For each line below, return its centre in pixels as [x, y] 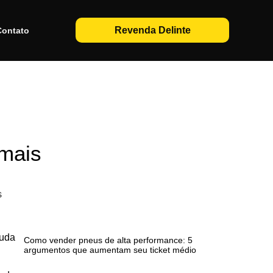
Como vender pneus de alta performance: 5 [108, 240]
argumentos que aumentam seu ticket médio [112, 250]
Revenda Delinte [152, 30]
